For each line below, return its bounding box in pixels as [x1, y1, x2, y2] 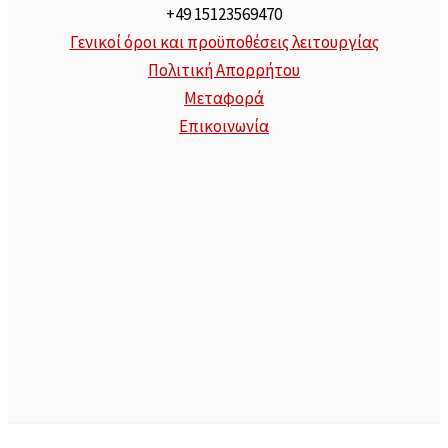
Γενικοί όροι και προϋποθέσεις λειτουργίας [69, 30, 379, 53]
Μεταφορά [184, 86, 264, 109]
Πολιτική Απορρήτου [148, 58, 300, 81]
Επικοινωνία [179, 114, 269, 137]
